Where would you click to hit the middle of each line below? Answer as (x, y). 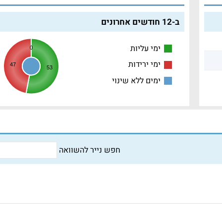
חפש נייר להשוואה (89, 150)
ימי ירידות (144, 65)
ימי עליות (145, 49)
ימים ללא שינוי (136, 81)
